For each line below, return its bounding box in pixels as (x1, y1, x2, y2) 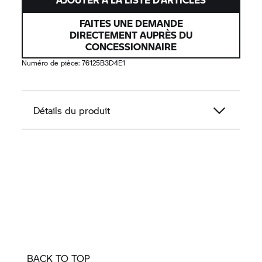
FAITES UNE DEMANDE (79, 16, 183, 30)
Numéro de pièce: (22, 58, 82, 68)
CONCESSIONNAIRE (85, 40, 177, 54)
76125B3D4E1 (82, 58, 126, 68)
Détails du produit (33, 104, 111, 118)
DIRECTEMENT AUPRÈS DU (70, 28, 192, 42)
